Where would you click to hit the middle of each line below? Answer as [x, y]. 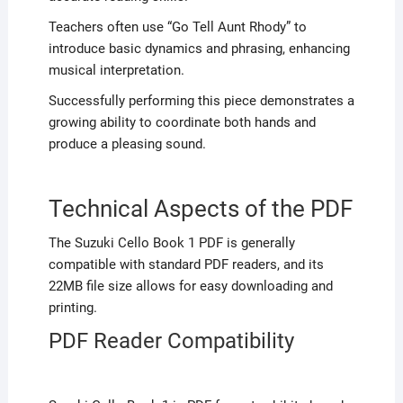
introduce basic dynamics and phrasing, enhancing [199, 48]
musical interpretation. [116, 70]
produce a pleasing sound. [127, 143]
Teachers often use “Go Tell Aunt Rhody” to [177, 27]
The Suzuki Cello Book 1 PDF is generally [171, 242]
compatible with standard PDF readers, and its [186, 264]
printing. [72, 307]
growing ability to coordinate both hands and [182, 122]
